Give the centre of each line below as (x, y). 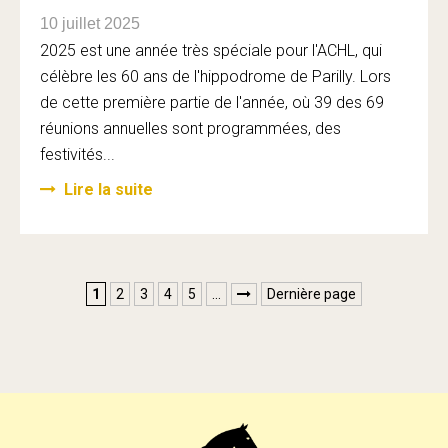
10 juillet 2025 (90, 23)
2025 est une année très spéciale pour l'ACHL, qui (211, 50)
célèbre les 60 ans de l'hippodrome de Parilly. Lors (215, 76)
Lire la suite (108, 189)
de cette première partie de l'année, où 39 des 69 (212, 102)
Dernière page (311, 294)
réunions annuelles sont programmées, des (190, 128)
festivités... (77, 154)
